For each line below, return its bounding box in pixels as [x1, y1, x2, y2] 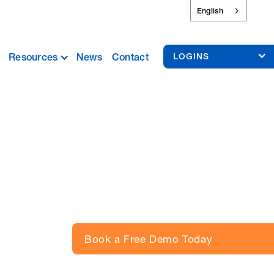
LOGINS [173, 51, 209, 62]
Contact [111, 51, 149, 64]
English [196, 6, 223, 15]
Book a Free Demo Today [84, 232, 213, 245]
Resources [8, 51, 58, 64]
